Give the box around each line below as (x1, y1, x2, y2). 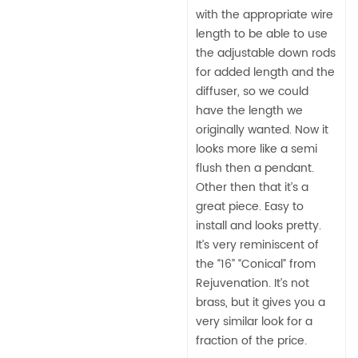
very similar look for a (196, 312, 312, 332)
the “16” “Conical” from (196, 255, 316, 274)
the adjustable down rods (196, 44, 336, 63)
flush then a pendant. (196, 159, 314, 178)
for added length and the (196, 63, 335, 82)
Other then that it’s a (196, 178, 308, 197)
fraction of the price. (196, 332, 307, 351)
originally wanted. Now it (196, 121, 328, 140)
